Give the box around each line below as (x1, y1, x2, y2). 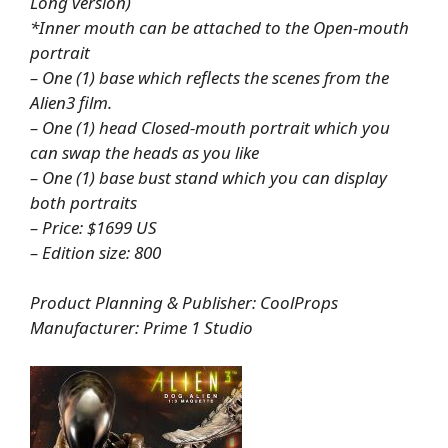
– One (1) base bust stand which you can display (30, 165, 387, 189)
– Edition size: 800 (30, 240, 161, 264)
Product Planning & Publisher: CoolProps (30, 291, 338, 315)
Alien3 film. (30, 90, 112, 114)
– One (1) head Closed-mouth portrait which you (30, 115, 390, 139)
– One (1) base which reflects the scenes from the (30, 65, 389, 89)
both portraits (30, 190, 137, 214)
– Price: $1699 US (30, 215, 157, 239)
